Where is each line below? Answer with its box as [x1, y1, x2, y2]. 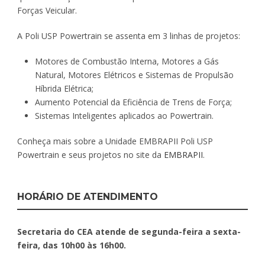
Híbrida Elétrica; [35, 82, 93, 94]
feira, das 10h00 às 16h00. [17, 239, 126, 251]
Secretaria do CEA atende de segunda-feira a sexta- [17, 225, 241, 237]
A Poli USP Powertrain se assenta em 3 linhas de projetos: [17, 30, 240, 41]
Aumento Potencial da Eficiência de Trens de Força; [35, 96, 232, 108]
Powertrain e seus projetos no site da [17, 148, 164, 160]
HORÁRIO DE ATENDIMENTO [17, 190, 158, 202]
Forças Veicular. [17, 4, 77, 16]
